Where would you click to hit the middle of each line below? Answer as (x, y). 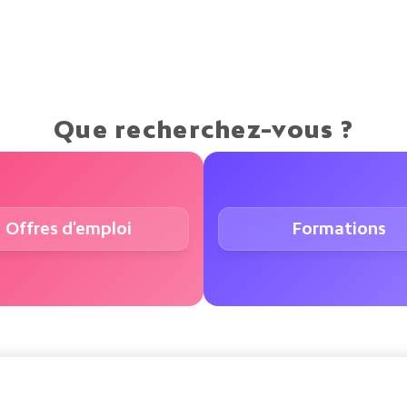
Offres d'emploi (68, 228)
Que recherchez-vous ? (203, 129)
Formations (339, 228)
